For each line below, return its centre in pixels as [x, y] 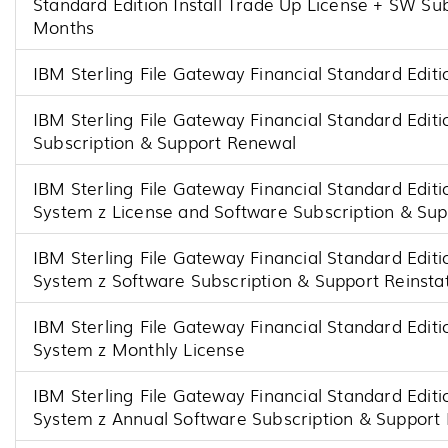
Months [64, 27]
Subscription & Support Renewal [164, 142]
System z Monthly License [139, 349]
